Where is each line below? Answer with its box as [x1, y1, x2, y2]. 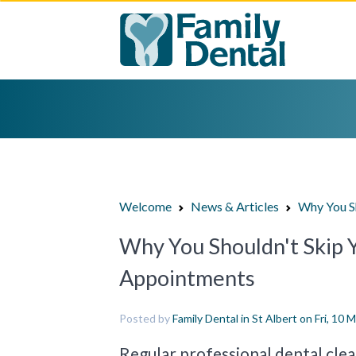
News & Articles [191, 199, 279, 214]
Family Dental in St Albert [172, 311, 297, 325]
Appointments [119, 265, 255, 291]
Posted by [119, 311, 172, 325]
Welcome [119, 199, 172, 214]
